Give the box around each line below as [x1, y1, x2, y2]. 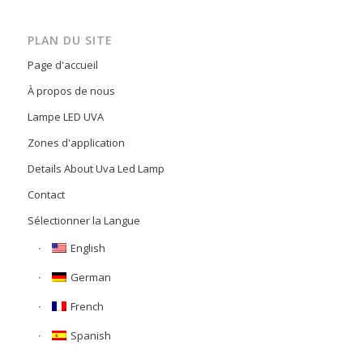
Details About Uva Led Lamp [27, 161, 164, 177]
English [70, 241, 105, 256]
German [70, 270, 111, 285]
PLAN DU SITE [27, 32, 113, 49]
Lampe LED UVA [27, 109, 104, 125]
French [70, 299, 104, 314]
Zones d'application [27, 135, 125, 151]
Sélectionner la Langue [27, 213, 140, 228]
